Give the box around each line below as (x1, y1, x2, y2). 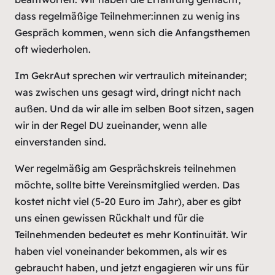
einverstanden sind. (15, 136, 106, 149)
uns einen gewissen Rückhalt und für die (15, 212, 204, 225)
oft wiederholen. (15, 43, 91, 56)
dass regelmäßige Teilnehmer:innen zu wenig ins (15, 10, 240, 23)
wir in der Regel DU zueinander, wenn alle (15, 119, 207, 132)
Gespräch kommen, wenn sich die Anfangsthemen (15, 26, 250, 39)
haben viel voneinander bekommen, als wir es (15, 245, 227, 258)
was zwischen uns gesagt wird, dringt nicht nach (15, 86, 241, 99)
